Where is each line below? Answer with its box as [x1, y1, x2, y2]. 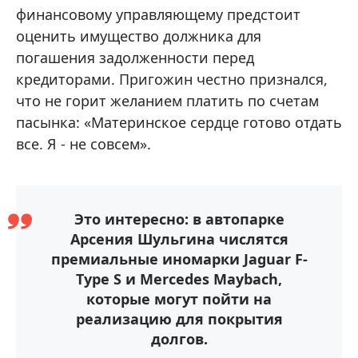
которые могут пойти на [86, 289, 272, 309]
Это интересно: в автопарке [74, 209, 284, 229]
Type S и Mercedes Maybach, [76, 269, 282, 289]
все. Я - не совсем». [16, 134, 151, 154]
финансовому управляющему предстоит [16, 5, 300, 25]
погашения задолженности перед [16, 48, 254, 68]
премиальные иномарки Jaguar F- [50, 249, 308, 269]
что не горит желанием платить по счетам [16, 91, 319, 111]
